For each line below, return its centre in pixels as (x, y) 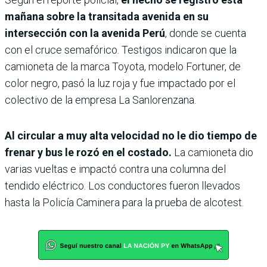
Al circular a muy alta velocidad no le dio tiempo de (131, 135)
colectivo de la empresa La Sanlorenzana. (100, 100)
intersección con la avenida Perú (85, 33)
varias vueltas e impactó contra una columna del (115, 169)
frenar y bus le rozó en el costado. (88, 152)
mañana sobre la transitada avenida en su (107, 16)
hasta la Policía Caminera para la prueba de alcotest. (124, 202)
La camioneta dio (212, 152)
